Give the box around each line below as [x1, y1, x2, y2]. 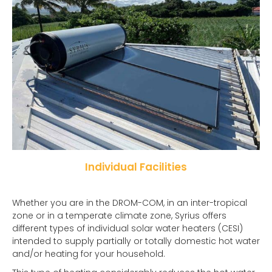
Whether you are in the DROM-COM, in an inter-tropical [12, 196, 247, 209]
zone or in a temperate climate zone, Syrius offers [12, 209, 226, 222]
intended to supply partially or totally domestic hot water [12, 234, 260, 247]
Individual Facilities [85, 159, 187, 174]
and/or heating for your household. [12, 247, 165, 260]
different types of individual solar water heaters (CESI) [12, 222, 243, 234]
